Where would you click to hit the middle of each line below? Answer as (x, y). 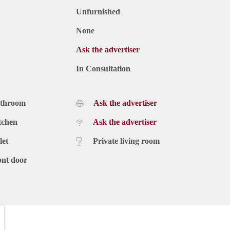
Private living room (126, 141)
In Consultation (103, 68)
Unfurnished (98, 11)
